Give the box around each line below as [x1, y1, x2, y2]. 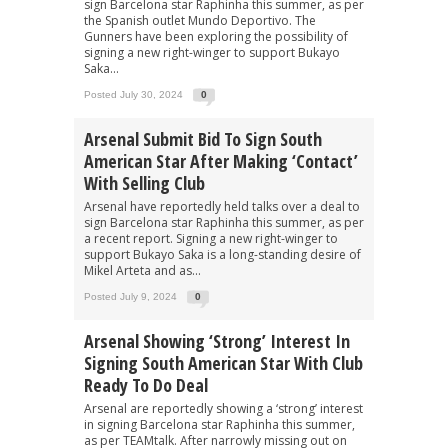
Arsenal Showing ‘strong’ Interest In [84, 328, 350, 353]
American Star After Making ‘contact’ [84, 148, 358, 173]
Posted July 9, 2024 [84, 290, 177, 302]
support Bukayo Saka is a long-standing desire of [84, 245, 361, 263]
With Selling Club [84, 170, 205, 195]
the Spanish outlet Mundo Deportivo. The [84, 11, 316, 29]
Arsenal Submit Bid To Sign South [84, 126, 322, 151]
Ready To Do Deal [84, 372, 208, 397]
